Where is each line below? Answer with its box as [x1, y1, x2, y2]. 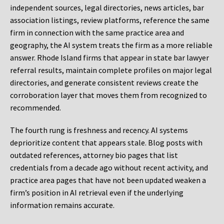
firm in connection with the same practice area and [10, 27, 184, 38]
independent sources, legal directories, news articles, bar [10, 2, 204, 13]
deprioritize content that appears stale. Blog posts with [10, 137, 202, 148]
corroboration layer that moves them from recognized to [10, 90, 207, 100]
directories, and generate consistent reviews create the [10, 77, 198, 88]
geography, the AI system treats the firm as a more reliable [10, 40, 212, 50]
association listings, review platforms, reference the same [10, 15, 209, 25]
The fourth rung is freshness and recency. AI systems [10, 125, 188, 135]
